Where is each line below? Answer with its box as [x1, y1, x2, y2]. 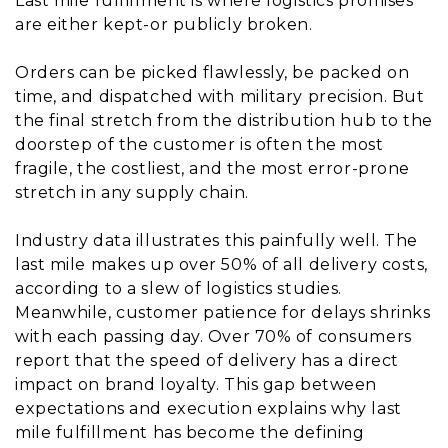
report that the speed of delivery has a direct [15, 351, 399, 371]
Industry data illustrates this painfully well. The [15, 231, 418, 251]
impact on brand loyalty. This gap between [15, 375, 377, 395]
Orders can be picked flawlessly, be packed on [15, 63, 410, 83]
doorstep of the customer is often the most [15, 135, 384, 155]
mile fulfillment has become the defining [15, 423, 365, 443]
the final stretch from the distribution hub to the [15, 111, 433, 131]
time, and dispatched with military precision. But [15, 87, 425, 107]
